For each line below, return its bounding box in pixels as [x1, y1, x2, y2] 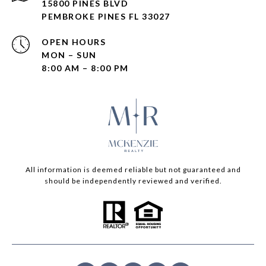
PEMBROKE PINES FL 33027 [42, 11, 170, 21]
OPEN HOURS [42, 37, 106, 47]
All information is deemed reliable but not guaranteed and [25, 165, 241, 174]
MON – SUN [42, 50, 97, 60]
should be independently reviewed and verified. [44, 176, 222, 185]
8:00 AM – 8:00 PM [42, 63, 129, 73]
